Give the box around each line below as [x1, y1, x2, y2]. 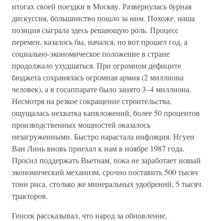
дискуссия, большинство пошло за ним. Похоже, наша [12, 13, 195, 23]
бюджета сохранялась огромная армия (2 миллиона [12, 72, 184, 82]
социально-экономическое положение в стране [12, 48, 170, 59]
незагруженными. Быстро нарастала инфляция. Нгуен [12, 131, 194, 142]
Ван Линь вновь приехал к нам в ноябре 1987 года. [12, 143, 184, 153]
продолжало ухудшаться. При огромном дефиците [12, 60, 181, 71]
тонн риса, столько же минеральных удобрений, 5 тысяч [12, 179, 201, 189]
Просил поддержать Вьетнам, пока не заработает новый [12, 155, 201, 165]
